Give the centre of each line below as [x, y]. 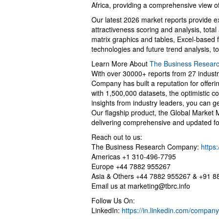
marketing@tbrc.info [159, 186]
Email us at [109, 186]
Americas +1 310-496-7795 [134, 156]
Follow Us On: [113, 200]
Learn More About [120, 63]
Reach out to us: [117, 137]
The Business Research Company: [146, 146]
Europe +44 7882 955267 [131, 166]
